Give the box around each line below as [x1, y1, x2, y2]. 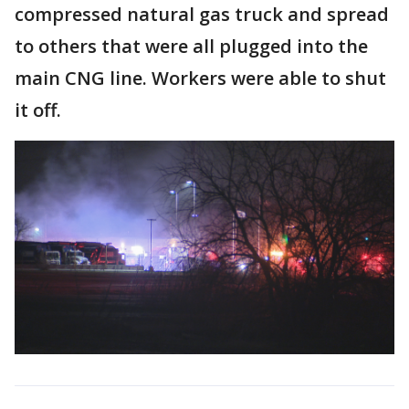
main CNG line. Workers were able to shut [15, 66, 386, 90]
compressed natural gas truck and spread [15, 2, 389, 26]
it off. [15, 98, 61, 122]
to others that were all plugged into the [15, 34, 368, 58]
